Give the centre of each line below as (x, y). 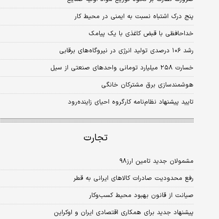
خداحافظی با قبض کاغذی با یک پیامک (141, 34)
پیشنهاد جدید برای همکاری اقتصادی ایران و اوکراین (124, 212)
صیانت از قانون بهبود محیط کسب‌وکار (141, 195)
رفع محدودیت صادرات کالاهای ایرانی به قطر (133, 178)
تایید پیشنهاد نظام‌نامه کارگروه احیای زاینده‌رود (131, 102)
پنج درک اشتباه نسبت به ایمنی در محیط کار (134, 17)
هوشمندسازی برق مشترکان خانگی (147, 85)
